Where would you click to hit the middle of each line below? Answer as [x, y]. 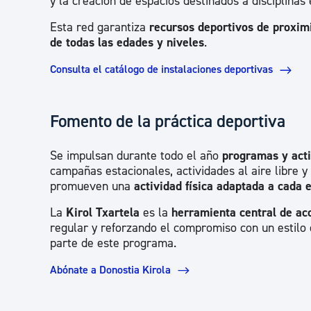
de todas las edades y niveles [127, 43]
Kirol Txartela [103, 212]
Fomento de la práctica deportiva [168, 121]
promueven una [92, 186]
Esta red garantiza [100, 28]
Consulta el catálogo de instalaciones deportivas [161, 70]
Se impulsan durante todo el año [136, 155]
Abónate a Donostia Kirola [110, 270]
